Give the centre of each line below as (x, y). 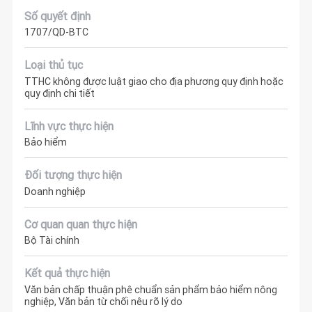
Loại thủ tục (54, 65)
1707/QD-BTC (57, 32)
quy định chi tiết (60, 93)
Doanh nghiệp (55, 191)
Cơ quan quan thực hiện (81, 224)
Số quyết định (58, 16)
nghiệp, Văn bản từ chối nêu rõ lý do (104, 301)
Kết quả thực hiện (68, 273)
